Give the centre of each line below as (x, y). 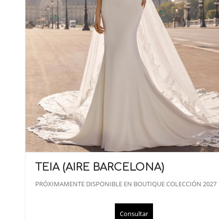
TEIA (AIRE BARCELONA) (100, 167)
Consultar (134, 213)
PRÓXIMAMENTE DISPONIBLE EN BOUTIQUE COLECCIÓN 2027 (126, 184)
